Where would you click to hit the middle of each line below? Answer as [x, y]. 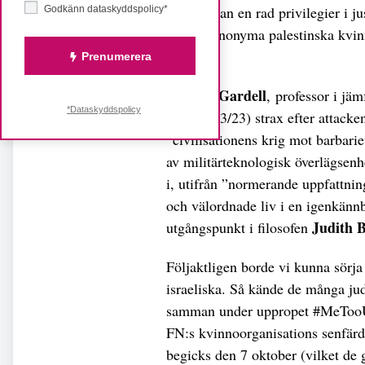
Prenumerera [116, 56]
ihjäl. [181, 56]
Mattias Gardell [216, 95]
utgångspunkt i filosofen [239, 227]
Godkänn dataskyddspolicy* [106, 9]
